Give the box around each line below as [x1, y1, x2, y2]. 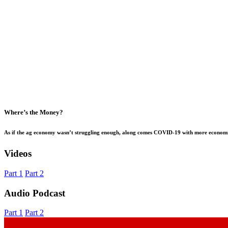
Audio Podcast [4, 187, 65, 198]
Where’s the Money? [4, 108, 63, 117]
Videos [4, 148, 32, 159]
